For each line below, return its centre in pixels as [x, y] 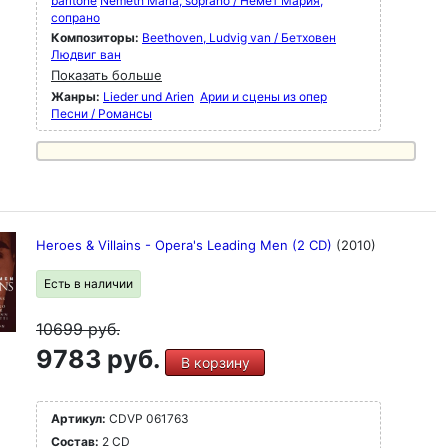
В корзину [215, 362]
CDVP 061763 [147, 418]
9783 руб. [100, 359]
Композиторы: [96, 37]
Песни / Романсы [101, 113]
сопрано [75, 17]
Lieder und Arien [148, 96]
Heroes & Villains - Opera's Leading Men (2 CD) [186, 245]
